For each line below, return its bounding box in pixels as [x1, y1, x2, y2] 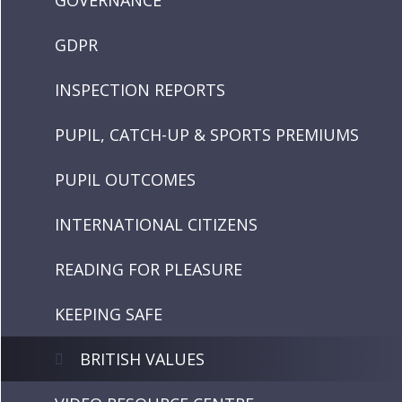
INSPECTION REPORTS [55, 79, 226, 100]
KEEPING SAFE [55, 303, 163, 325]
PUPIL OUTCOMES [55, 169, 197, 190]
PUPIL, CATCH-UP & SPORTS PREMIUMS [55, 124, 360, 145]
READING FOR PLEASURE [55, 258, 243, 280]
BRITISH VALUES [80, 348, 205, 370]
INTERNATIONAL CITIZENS [55, 214, 258, 235]
